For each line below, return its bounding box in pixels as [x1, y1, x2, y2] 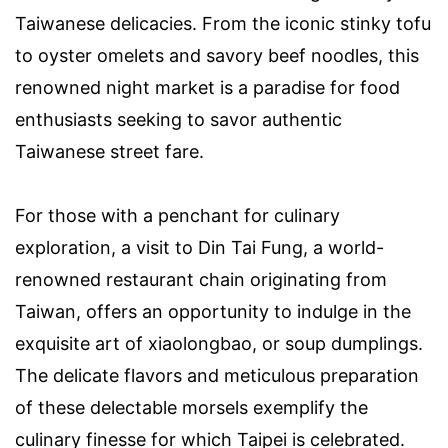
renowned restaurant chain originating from [15, 269, 387, 291]
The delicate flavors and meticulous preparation [15, 365, 419, 387]
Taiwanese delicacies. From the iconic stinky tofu [15, 13, 431, 35]
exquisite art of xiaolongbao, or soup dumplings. [15, 333, 423, 355]
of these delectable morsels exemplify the [15, 397, 368, 419]
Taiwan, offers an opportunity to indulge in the [15, 301, 411, 323]
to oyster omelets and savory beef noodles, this [15, 45, 419, 67]
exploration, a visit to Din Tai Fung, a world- [15, 237, 384, 259]
